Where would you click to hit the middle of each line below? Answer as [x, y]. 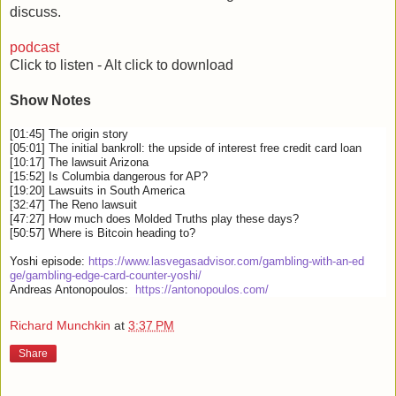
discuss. [35, 11]
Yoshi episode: [49, 261]
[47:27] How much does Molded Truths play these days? [154, 218]
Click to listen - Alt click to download [122, 65]
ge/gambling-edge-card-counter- [90, 275]
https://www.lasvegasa [146, 261]
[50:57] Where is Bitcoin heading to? [103, 232]
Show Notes [50, 100]
